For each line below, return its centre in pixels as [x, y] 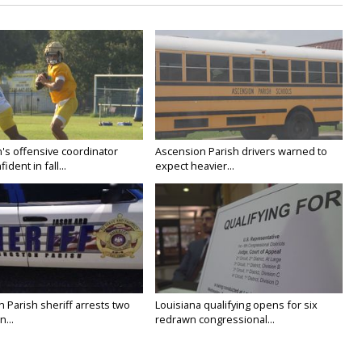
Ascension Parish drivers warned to [242, 152]
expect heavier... [195, 166]
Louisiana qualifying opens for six [237, 305]
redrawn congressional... [215, 320]
